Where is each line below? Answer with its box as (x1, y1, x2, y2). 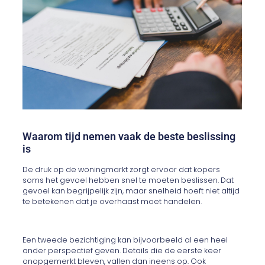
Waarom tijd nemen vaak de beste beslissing (22, 130, 236, 143)
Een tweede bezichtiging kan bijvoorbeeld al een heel (22, 235, 228, 245)
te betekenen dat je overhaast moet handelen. (22, 196, 202, 207)
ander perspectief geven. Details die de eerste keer (22, 245, 222, 256)
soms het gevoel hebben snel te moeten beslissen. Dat (22, 175, 234, 186)
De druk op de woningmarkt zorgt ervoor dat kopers (22, 164, 221, 175)
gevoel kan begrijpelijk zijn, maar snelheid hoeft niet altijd (22, 186, 240, 196)
